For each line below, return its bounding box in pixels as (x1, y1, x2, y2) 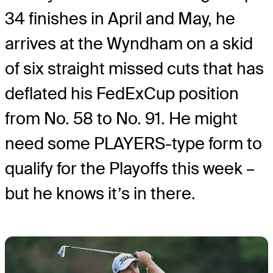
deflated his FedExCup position (5, 83, 239, 105)
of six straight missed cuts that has (5, 58, 264, 80)
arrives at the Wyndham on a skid (5, 33, 253, 55)
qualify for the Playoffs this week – (5, 158, 255, 180)
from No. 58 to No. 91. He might (5, 108, 238, 130)
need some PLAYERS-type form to (5, 133, 262, 155)
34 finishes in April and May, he (5, 8, 235, 30)
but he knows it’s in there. (5, 183, 196, 205)
